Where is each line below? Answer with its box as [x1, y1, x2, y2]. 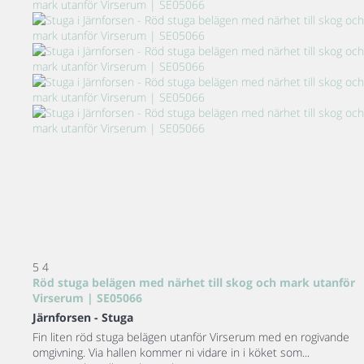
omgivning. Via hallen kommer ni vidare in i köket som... [32, 344, 310, 361]
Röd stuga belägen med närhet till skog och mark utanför [32, 275, 355, 291]
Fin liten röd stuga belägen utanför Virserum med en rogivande [32, 329, 349, 345]
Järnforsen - [32, 310, 102, 326]
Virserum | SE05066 [32, 290, 142, 306]
